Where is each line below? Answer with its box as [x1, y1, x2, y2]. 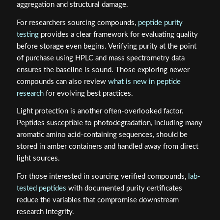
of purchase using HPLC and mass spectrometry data [16, 54, 185, 62]
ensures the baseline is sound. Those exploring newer [16, 66, 190, 74]
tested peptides [16, 185, 66, 192]
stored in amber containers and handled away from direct [16, 143, 198, 151]
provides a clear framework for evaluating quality [38, 30, 198, 38]
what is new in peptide [108, 78, 181, 85]
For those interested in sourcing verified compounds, [16, 173, 188, 181]
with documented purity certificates [66, 185, 182, 192]
